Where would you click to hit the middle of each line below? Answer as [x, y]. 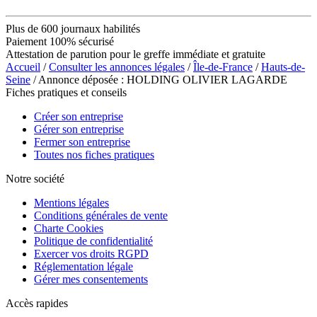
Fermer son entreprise [82, 142]
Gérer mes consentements [91, 279]
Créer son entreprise [79, 116]
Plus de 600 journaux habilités [73, 28]
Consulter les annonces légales [117, 67]
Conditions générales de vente [101, 215]
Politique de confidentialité [93, 241]
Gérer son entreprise [79, 129]
